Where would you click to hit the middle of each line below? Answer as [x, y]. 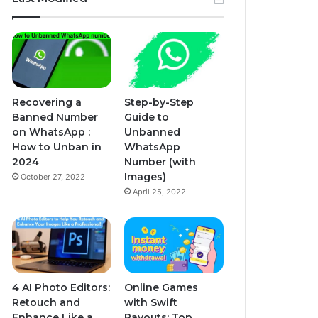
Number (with [160, 161]
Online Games [161, 287]
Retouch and [46, 302]
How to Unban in [57, 147]
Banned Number [55, 117]
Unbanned [152, 132]
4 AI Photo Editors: [61, 287]
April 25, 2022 [159, 191]
